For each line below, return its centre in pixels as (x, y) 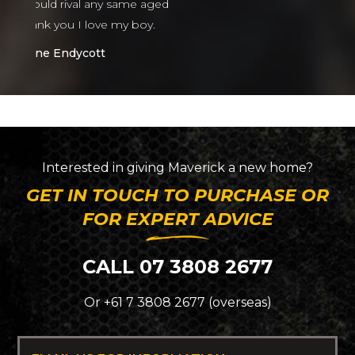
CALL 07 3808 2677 (177, 266)
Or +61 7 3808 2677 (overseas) (177, 302)
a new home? (269, 167)
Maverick (197, 167)
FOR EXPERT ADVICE (177, 219)
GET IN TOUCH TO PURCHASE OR (177, 195)
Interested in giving (105, 167)
